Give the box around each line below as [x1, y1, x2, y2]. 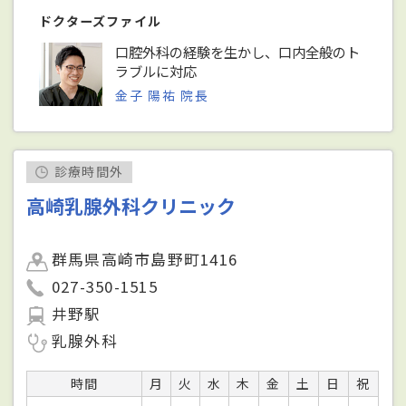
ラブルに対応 [115, 60, 198, 81]
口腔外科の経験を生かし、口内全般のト [115, 41, 361, 62]
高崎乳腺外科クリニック [26, 192, 237, 220]
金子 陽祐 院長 [115, 85, 209, 104]
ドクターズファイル [39, 11, 162, 30]
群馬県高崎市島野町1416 [52, 247, 238, 270]
